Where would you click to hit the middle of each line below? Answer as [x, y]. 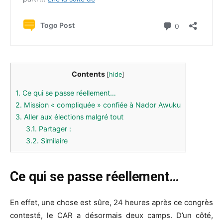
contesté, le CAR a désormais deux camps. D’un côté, [111, 216]
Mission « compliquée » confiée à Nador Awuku [101, 105]
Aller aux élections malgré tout [73, 117]
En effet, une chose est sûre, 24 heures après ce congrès [111, 203]
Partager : [54, 129]
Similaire [54, 141]
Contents [88, 74]
